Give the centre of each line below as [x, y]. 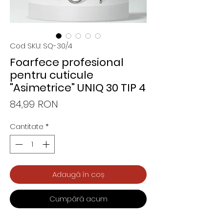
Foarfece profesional [67, 62]
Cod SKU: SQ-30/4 [41, 45]
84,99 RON [34, 104]
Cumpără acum [78, 199]
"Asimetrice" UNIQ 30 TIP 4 [78, 88]
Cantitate [27, 126]
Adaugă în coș [78, 175]
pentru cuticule [52, 75]
